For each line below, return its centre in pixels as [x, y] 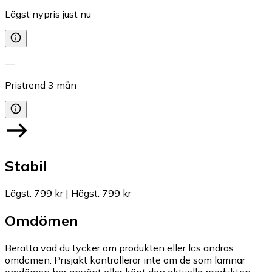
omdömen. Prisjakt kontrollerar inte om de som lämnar [125, 260]
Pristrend [25, 85]
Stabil [26, 166]
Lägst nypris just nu [48, 14]
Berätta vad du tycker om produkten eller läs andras [119, 248]
